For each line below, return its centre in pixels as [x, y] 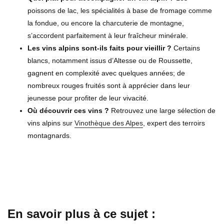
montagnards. [49, 135]
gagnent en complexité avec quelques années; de [106, 73]
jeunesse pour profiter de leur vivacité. [88, 98]
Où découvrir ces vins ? [68, 110]
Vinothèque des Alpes [109, 123]
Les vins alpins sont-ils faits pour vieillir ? [99, 48]
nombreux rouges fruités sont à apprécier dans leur [109, 85]
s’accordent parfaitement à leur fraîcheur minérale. [108, 35]
